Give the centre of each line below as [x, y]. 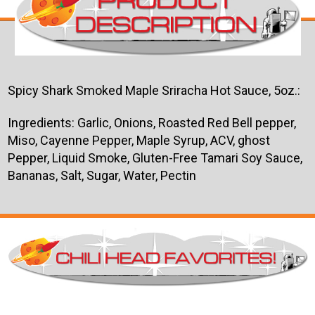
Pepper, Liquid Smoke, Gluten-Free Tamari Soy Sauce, [155, 158]
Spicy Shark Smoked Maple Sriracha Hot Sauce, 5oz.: [154, 91]
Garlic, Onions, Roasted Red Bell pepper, [186, 123]
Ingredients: [42, 123]
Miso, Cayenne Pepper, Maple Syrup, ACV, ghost [139, 141]
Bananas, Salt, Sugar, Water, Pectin [102, 176]
